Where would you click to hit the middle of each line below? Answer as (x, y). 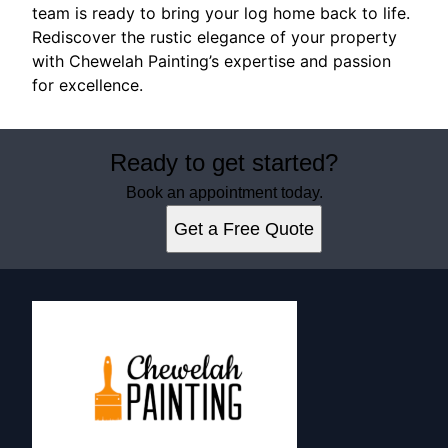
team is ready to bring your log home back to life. (221, 13)
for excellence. (87, 85)
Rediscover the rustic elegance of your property (214, 37)
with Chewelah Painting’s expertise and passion (211, 61)
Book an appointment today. (224, 192)
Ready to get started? (224, 162)
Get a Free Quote (244, 229)
